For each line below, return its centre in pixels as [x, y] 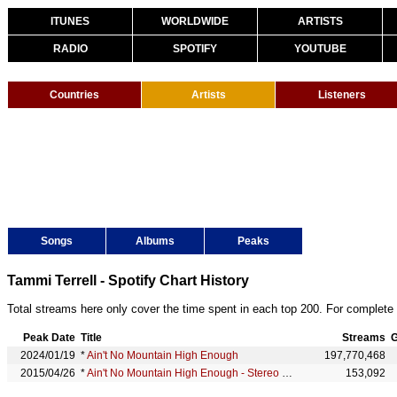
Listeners [342, 95]
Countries [74, 95]
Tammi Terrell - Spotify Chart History [128, 280]
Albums [155, 241]
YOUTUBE [320, 49]
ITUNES [70, 21]
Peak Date [49, 338]
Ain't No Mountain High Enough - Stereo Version [184, 373]
